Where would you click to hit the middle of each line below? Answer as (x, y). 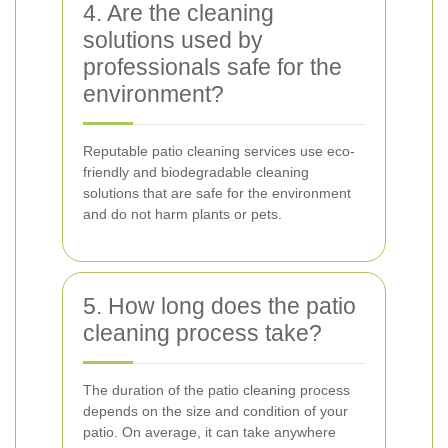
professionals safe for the (212, 67)
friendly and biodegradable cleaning (196, 172)
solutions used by (173, 40)
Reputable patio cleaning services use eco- (219, 151)
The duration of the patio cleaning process (216, 390)
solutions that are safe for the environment (217, 193)
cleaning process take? (202, 333)
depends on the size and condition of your (215, 411)
